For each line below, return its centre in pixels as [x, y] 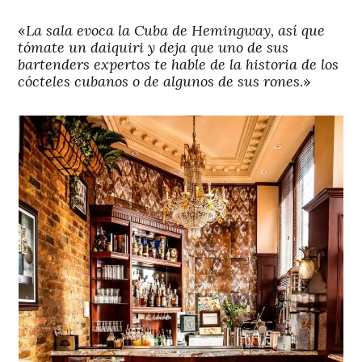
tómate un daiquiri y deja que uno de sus [154, 47]
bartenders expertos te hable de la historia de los [179, 64]
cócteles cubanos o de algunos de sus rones [159, 81]
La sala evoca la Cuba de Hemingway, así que [176, 30]
